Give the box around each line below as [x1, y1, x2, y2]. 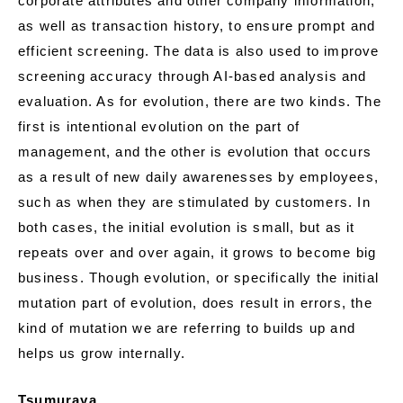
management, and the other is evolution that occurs [18, 144, 372, 160]
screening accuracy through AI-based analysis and [18, 68, 367, 85]
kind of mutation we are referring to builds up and [18, 320, 356, 336]
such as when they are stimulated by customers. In [18, 194, 371, 210]
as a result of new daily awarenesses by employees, [18, 169, 380, 185]
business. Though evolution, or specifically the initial [18, 270, 380, 286]
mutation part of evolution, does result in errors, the [18, 295, 372, 311]
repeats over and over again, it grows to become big [18, 245, 377, 261]
